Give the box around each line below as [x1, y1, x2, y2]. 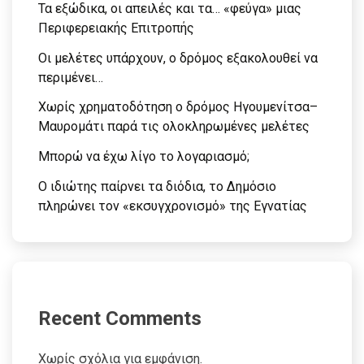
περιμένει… [38, 69, 103, 85]
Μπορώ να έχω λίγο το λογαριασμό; [38, 149, 249, 165]
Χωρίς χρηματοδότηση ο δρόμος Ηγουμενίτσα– [38, 99, 318, 115]
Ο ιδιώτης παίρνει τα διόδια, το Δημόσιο [38, 179, 276, 194]
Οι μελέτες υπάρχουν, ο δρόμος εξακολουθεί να [38, 50, 318, 66]
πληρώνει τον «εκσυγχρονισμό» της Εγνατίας [38, 198, 307, 214]
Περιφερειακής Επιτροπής [38, 19, 194, 36]
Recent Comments [38, 306, 201, 330]
